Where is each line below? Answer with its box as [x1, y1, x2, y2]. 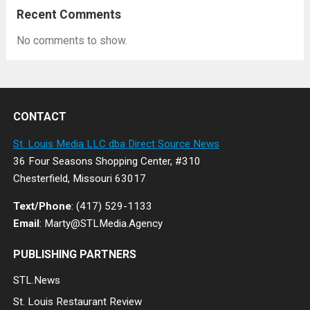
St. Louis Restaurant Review [12, 295, 142, 308]
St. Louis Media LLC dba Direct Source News [12, 138, 219, 150]
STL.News [12, 274, 60, 286]
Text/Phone [12, 200, 71, 212]
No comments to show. [16, 34, 127, 47]
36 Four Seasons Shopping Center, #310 [12, 155, 201, 167]
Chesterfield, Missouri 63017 [12, 172, 146, 185]
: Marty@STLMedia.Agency [39, 217, 163, 230]
